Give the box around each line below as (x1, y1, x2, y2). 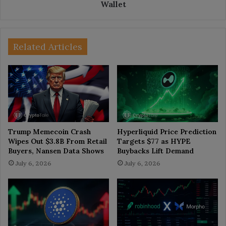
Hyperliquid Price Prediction (117, 127, 216, 137)
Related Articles (13, 41, 82, 53)
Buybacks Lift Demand (117, 146, 194, 156)
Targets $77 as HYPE (117, 137, 191, 146)
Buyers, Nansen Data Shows (8, 146, 104, 156)
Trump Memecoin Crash (8, 127, 91, 137)
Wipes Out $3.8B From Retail (8, 137, 107, 146)
